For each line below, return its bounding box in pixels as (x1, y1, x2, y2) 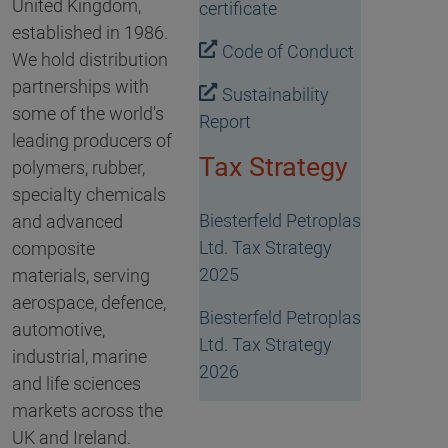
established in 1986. (12, 22, 168, 44)
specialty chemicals (12, 184, 166, 206)
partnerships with (12, 76, 149, 98)
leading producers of (12, 130, 172, 152)
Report (198, 111, 251, 133)
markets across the (12, 400, 163, 422)
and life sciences (12, 373, 141, 395)
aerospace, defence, (12, 292, 166, 314)
